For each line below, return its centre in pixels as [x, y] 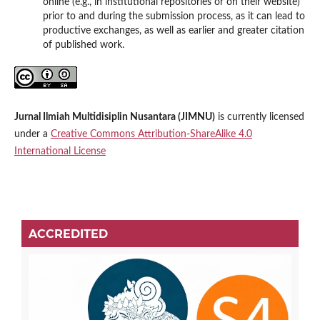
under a [32, 135]
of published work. [83, 45]
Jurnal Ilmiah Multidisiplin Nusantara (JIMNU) [114, 117]
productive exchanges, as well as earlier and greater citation [173, 30]
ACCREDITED [68, 234]
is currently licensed [259, 117]
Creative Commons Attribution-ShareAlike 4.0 [151, 135]
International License [60, 152]
